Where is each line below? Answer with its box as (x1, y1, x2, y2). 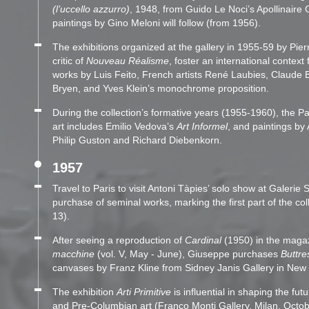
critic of (52, 54, 86, 66)
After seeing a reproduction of (52, 234, 185, 246)
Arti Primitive (117, 286, 171, 297)
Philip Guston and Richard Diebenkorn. (52, 134, 222, 146)
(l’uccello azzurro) (52, 3, 130, 14)
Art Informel (177, 120, 228, 132)
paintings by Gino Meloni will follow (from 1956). (52, 17, 261, 28)
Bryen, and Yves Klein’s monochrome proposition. (52, 82, 269, 94)
